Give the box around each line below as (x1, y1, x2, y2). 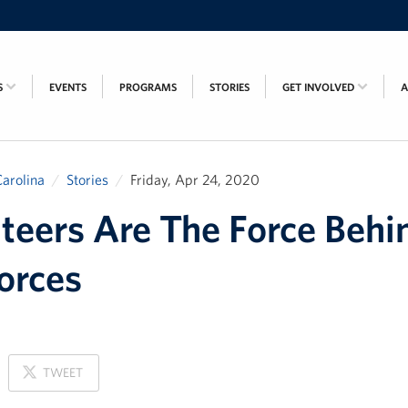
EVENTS (49, 79, 87, 94)
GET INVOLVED (282, 79, 357, 94)
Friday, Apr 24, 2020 (130, 170, 260, 189)
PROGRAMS (119, 79, 177, 94)
